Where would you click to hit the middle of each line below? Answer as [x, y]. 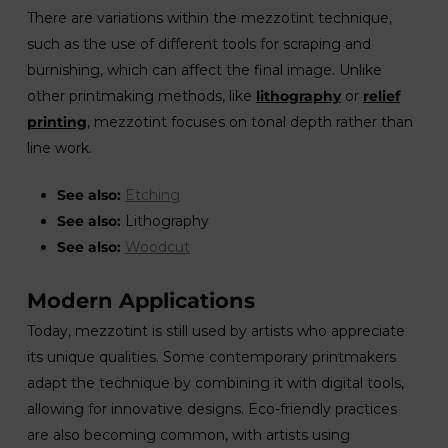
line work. [59, 148]
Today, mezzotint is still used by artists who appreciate [215, 331]
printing [56, 122]
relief [381, 96]
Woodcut [157, 247]
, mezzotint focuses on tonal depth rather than [249, 122]
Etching [152, 195]
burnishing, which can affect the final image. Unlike [204, 70]
